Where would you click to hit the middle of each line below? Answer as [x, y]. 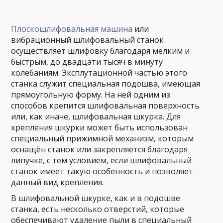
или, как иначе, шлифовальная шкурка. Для [96, 116]
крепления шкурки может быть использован [100, 127]
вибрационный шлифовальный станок [88, 40]
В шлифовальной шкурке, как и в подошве [96, 198]
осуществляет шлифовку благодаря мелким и [101, 51]
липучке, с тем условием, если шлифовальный [102, 160]
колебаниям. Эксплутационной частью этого [99, 73]
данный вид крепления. [57, 182]
